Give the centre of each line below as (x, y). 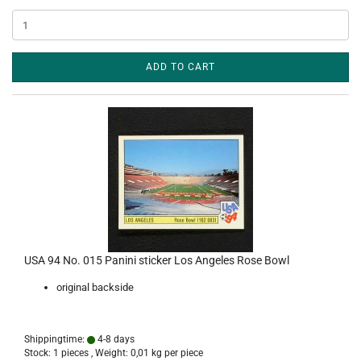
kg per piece (176, 353)
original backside (95, 287)
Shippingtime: (56, 339)
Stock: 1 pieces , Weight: (77, 353)
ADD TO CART (180, 67)
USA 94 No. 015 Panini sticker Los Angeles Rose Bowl (157, 260)
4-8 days (115, 339)
